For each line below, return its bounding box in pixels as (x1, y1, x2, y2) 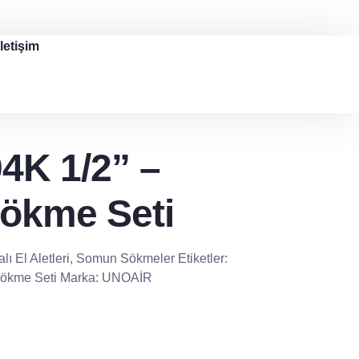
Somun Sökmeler (75, 252, 175, 265)
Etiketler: (177, 252, 228, 265)
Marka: (59, 271, 102, 284)
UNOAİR (101, 271, 152, 284)
